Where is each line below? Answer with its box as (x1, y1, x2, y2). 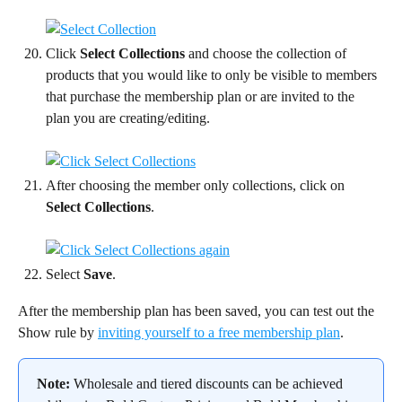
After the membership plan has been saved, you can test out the (18, 302, 378, 319)
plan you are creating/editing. (46, 110, 210, 127)
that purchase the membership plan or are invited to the (46, 89, 358, 105)
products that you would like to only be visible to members (46, 67, 380, 83)
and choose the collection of (185, 46, 350, 62)
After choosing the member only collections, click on (46, 178, 348, 194)
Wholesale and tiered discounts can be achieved (70, 375, 346, 391)
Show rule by (18, 324, 98, 340)
